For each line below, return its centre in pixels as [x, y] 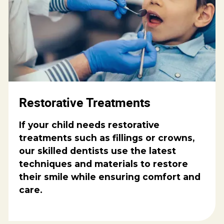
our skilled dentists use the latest [98, 151]
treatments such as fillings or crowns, [107, 138]
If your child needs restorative [89, 125]
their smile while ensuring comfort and [110, 177]
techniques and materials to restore [104, 164]
